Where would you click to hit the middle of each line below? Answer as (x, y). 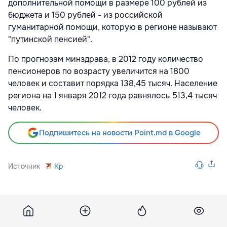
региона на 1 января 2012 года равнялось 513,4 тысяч (112, 96)
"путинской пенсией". (50, 39)
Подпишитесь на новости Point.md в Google (120, 133)
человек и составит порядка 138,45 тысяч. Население (113, 83)
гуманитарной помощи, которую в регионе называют (112, 27)
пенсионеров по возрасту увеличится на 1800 (99, 71)
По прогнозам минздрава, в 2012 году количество (106, 59)
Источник (24, 166)
